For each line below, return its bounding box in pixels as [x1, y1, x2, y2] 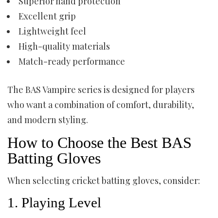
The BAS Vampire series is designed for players [7, 84, 195, 95]
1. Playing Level [7, 195, 101, 210]
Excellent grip [18, 10, 76, 22]
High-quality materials [18, 40, 110, 52]
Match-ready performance [18, 55, 125, 67]
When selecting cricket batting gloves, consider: [7, 175, 200, 186]
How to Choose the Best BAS [7, 134, 192, 151]
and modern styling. [7, 114, 88, 126]
